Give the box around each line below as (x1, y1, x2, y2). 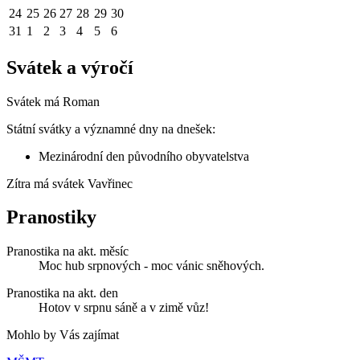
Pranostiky (6, 207, 96, 228)
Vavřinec (88, 176, 133, 190)
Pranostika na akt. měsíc (6, 244, 129, 259)
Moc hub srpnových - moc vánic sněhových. (39, 259, 264, 273)
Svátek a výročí (6, 56, 133, 78)
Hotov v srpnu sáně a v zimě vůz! (39, 301, 209, 315)
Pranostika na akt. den (6, 286, 118, 301)
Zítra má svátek (6, 176, 88, 190)
